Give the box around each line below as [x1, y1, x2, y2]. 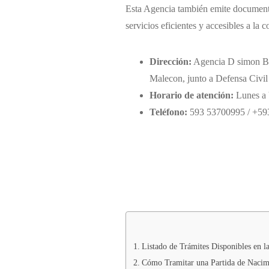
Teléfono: [149, 107, 187, 118]
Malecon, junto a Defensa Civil [149, 73, 268, 84]
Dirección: [149, 56, 192, 67]
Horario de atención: [149, 90, 234, 101]
